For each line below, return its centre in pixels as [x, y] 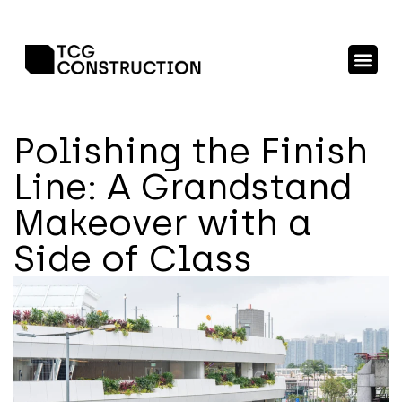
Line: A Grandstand [183, 187]
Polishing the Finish [191, 151]
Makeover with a [162, 223]
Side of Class [133, 258]
